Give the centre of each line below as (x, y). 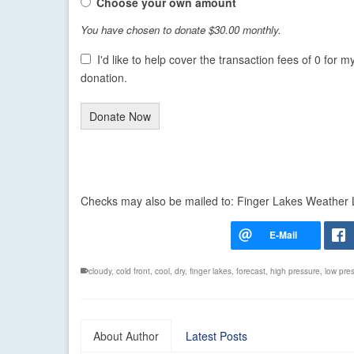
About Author (126, 336)
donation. (104, 78)
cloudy (100, 271)
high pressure (295, 271)
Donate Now (120, 117)
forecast (251, 271)
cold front (133, 271)
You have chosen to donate (145, 30)
